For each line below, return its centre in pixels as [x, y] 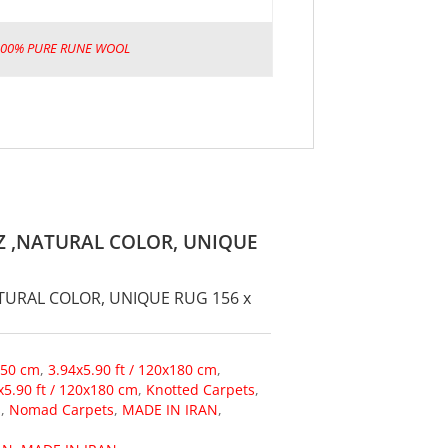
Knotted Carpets [201, 389]
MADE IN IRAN [170, 409]
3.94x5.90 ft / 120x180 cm [133, 369]
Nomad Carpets [62, 409]
